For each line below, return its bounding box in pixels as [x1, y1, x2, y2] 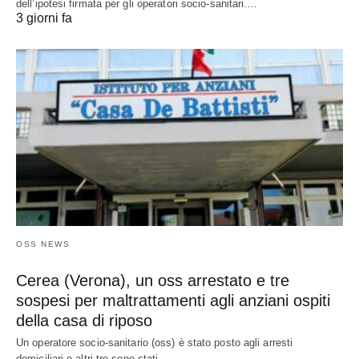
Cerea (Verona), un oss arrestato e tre [16, 272, 289, 290]
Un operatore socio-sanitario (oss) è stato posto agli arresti [16, 337, 293, 349]
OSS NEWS [16, 240, 70, 249]
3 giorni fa [16, 10, 72, 25]
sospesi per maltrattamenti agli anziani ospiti [16, 292, 330, 310]
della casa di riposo [16, 312, 152, 330]
